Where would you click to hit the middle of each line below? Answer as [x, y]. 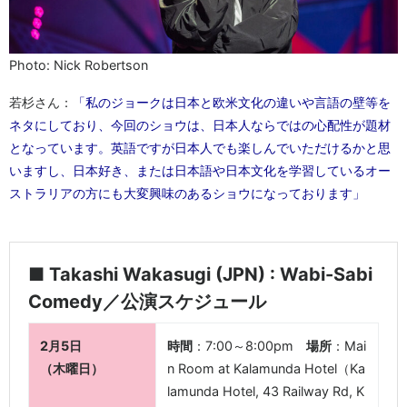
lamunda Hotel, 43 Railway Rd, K [266, 392]
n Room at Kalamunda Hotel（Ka [266, 369]
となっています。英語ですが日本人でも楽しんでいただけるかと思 [200, 148]
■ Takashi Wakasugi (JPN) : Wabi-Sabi [200, 275]
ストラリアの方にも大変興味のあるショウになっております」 [187, 194]
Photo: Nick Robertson [79, 65]
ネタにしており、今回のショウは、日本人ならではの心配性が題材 [200, 125]
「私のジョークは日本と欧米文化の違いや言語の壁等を [232, 103]
